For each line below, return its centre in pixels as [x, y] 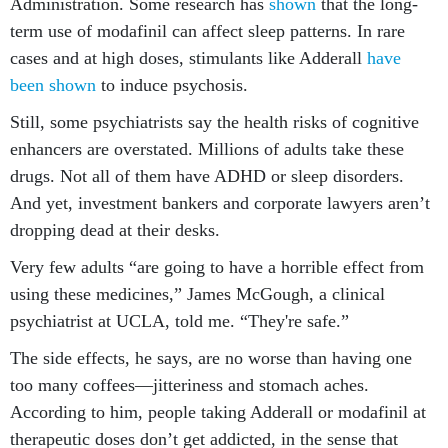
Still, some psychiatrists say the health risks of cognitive [214, 122]
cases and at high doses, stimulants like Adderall [188, 58]
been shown [53, 85]
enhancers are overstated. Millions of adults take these [207, 149]
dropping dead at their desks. [115, 230]
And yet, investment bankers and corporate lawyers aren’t [220, 203]
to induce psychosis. [172, 85]
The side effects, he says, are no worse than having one [211, 358]
